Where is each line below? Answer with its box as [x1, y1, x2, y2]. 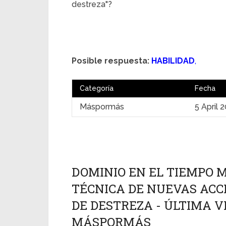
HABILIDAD [151, 56, 195, 66]
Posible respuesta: [72, 56, 149, 66]
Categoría [80, 84, 114, 92]
